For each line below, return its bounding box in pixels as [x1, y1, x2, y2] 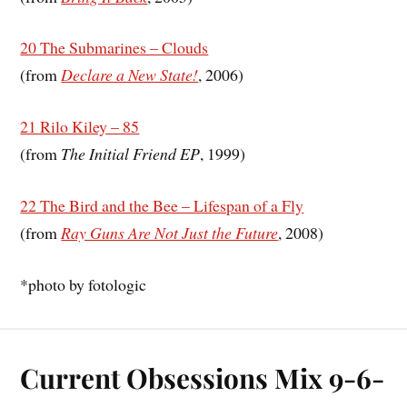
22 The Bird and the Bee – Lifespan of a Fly [20, 194, 304, 216]
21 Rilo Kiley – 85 [20, 115, 140, 138]
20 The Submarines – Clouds [20, 36, 209, 59]
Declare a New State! [61, 64, 199, 86]
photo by [28, 273, 89, 295]
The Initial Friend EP [61, 143, 201, 165]
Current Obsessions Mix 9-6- [20, 359, 385, 395]
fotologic [88, 273, 147, 295]
